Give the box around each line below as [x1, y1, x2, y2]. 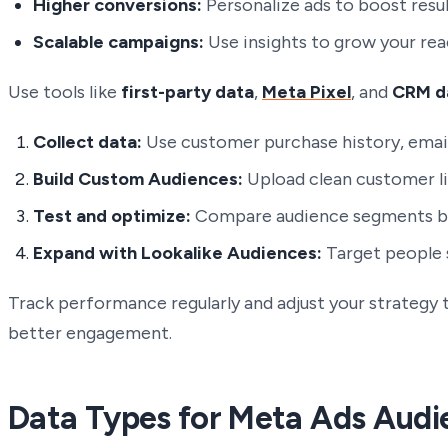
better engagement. [8, 322, 172, 345]
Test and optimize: [33, 205, 192, 228]
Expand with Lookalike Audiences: [33, 242, 323, 265]
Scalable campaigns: [33, 31, 205, 54]
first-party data [121, 80, 254, 103]
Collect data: [33, 130, 143, 153]
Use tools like [8, 80, 121, 103]
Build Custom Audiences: [33, 167, 244, 190]
